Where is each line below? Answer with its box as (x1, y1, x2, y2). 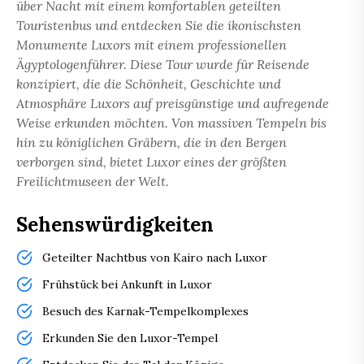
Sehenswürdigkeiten (16, 212, 214, 238)
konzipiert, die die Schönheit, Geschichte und (16, 76, 281, 93)
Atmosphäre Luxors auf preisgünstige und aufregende (16, 95, 329, 112)
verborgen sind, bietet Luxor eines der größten (16, 154, 287, 171)
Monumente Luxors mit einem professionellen (16, 37, 287, 54)
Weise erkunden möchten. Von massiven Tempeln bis (16, 115, 327, 132)
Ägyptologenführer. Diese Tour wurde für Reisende (16, 56, 310, 73)
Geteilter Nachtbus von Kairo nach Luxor (42, 250, 267, 266)
